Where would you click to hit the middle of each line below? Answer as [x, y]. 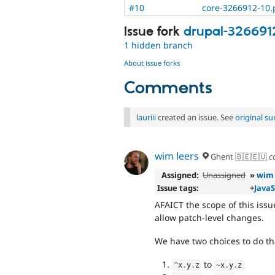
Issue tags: [178, 188]
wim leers [177, 156]
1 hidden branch [158, 45]
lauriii [146, 117]
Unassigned [224, 175]
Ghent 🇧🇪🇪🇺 [238, 157]
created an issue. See [196, 117]
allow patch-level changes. [209, 217]
